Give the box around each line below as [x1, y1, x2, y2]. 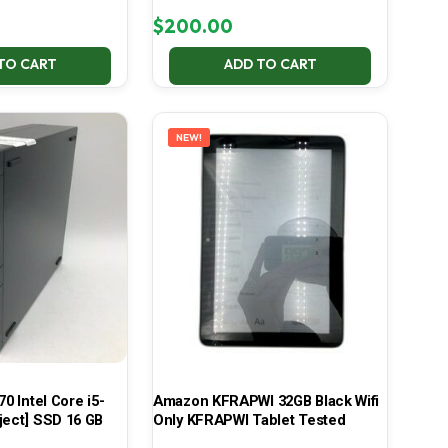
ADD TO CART [223, 55, 317, 74]
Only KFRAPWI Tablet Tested [152, 411, 346, 430]
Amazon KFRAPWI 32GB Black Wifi [152, 392, 379, 411]
